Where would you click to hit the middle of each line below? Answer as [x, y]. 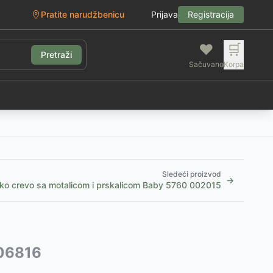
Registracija [211, 14]
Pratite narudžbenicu [83, 14]
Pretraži [56, 55]
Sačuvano [206, 64]
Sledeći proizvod [192, 174]
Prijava [165, 14]
